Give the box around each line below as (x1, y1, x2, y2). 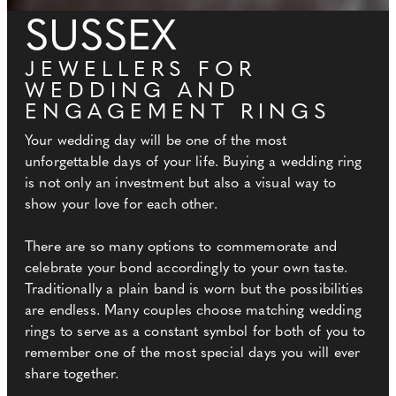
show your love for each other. (25, 198, 217, 213)
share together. (25, 368, 119, 383)
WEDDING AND (25, 81, 240, 103)
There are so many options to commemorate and (25, 240, 338, 255)
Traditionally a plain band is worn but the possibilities (25, 283, 363, 298)
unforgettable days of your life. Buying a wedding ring (25, 156, 362, 171)
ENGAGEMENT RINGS (25, 103, 331, 125)
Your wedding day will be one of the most (25, 134, 287, 149)
